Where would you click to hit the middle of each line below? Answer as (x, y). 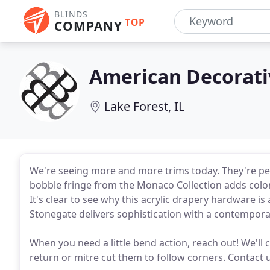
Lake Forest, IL (144, 106)
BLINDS (71, 14)
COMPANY (88, 26)
